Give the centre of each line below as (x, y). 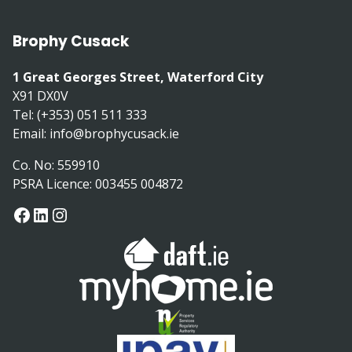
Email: (31, 133)
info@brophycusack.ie (114, 133)
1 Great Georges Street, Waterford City (138, 77)
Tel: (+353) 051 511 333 (80, 114)
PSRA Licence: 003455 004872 (98, 183)
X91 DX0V (40, 95)
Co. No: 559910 (56, 165)
